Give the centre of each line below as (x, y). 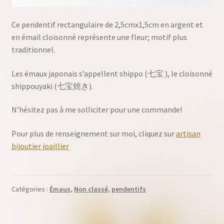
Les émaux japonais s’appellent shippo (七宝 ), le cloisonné (112, 73)
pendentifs (128, 189)
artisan (188, 133)
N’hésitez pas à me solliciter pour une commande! (96, 110)
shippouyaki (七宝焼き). (52, 86)
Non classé (91, 189)
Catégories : (30, 189)
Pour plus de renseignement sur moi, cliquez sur (93, 133)
